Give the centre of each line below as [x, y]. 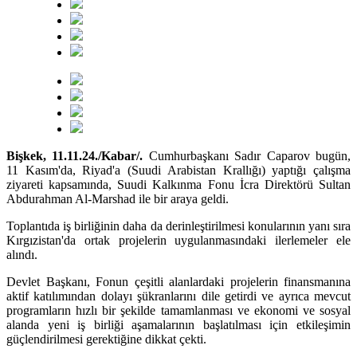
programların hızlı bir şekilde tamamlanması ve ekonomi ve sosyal [178, 310]
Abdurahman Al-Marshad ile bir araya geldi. [118, 198]
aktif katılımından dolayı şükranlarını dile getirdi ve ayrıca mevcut [178, 296]
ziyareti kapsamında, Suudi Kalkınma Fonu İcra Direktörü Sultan [178, 184]
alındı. [22, 254]
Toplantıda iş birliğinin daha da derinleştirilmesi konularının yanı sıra [178, 226]
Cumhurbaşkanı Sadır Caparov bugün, [250, 155]
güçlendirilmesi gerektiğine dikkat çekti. [106, 339]
